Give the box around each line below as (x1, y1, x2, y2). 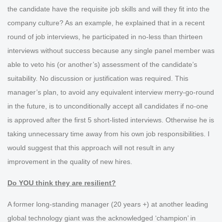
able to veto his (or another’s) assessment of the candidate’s (7, 60, 197, 69)
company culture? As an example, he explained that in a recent (7, 19, 205, 27)
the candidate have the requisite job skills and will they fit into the (7, 5, 210, 13)
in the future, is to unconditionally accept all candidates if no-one (7, 102, 208, 111)
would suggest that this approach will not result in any (7, 144, 174, 152)
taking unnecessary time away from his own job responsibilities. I (7, 130, 210, 138)
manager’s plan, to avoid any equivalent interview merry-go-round (7, 88, 214, 97)
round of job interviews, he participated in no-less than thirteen (7, 33, 203, 41)
